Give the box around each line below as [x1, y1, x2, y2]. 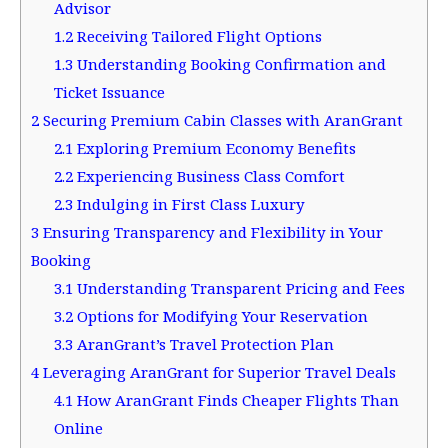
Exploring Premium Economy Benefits [72, 138, 356, 159]
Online [53, 418, 103, 439]
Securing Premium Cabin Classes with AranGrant [39, 110, 403, 131]
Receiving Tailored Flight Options [72, 26, 322, 47]
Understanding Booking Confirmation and [72, 54, 386, 75]
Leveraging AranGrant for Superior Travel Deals [39, 362, 396, 383]
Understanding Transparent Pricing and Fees [72, 278, 405, 299]
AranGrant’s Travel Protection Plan [72, 334, 334, 355]
